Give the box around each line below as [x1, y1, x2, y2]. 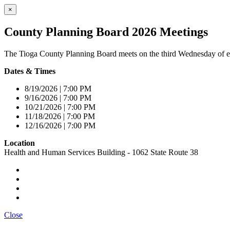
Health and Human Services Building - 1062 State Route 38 [4, 147, 198, 157]
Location [4, 138, 35, 147]
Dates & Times [4, 66, 55, 75]
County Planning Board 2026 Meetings [4, 25, 208, 39]
